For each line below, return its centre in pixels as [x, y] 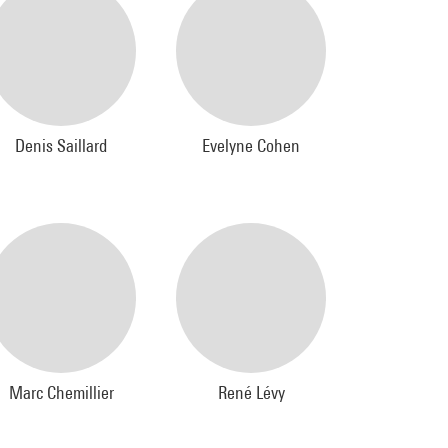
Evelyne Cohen [251, 145]
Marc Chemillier [61, 392]
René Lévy [251, 392]
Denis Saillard [61, 145]
